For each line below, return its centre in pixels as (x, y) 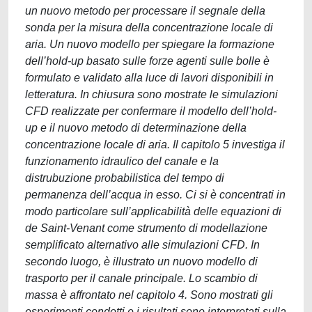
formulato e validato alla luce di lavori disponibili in (149, 78)
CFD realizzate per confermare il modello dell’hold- (151, 111)
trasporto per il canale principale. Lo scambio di (141, 278)
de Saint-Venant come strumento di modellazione (146, 228)
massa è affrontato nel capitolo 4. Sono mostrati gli (149, 295)
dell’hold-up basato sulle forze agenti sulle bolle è (147, 61)
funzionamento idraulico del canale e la (122, 161)
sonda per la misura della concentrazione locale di (149, 28)
